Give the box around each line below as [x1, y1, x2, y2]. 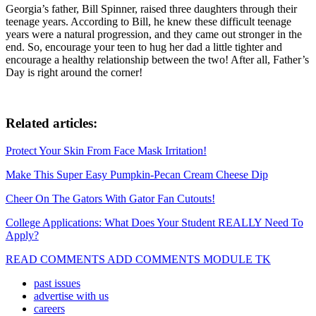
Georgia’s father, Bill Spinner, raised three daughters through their [5, 2, 297, 15]
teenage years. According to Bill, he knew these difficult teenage [5, 15, 291, 28]
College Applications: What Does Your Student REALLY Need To [5, 217, 303, 229]
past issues [33, 277, 80, 290]
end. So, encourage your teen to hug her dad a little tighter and [5, 40, 282, 53]
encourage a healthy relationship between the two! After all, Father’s [5, 53, 309, 66]
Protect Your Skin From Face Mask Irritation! [5, 145, 207, 157]
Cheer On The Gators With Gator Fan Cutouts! [5, 193, 215, 205]
